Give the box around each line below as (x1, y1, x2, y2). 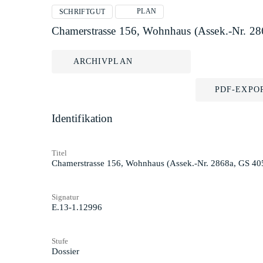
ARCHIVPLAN (73, 57, 133, 66)
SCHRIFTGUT (59, 8, 106, 16)
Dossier (51, 246, 79, 256)
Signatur (51, 192, 79, 201)
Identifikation (51, 112, 113, 124)
